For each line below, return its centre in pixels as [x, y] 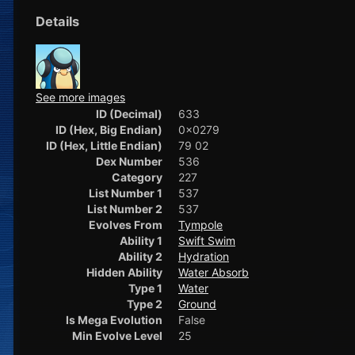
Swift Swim [207, 241]
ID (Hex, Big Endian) [109, 130]
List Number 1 [126, 193]
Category [137, 177]
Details [57, 21]
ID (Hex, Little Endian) [104, 146]
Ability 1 [141, 241]
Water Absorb [214, 273]
